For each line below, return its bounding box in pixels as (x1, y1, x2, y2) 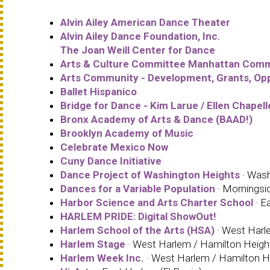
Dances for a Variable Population (60, 182, 215, 195)
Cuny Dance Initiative (60, 154, 162, 167)
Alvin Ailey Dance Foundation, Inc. (60, 30, 221, 42)
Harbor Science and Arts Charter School (60, 196, 253, 209)
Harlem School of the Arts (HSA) (60, 224, 215, 236)
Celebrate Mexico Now (60, 140, 168, 153)
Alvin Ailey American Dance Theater (60, 16, 230, 28)
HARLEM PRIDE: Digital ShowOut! (60, 210, 216, 222)
